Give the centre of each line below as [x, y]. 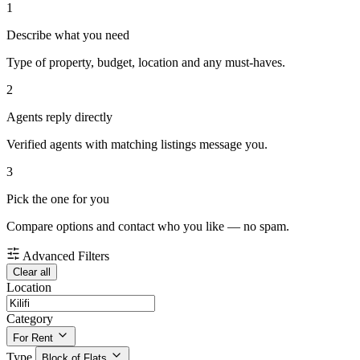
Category [30, 319]
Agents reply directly [59, 117]
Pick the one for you [58, 199]
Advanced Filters [66, 256]
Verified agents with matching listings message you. [137, 145]
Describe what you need [68, 35]
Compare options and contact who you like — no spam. [148, 227]
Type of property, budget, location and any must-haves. [146, 63]
